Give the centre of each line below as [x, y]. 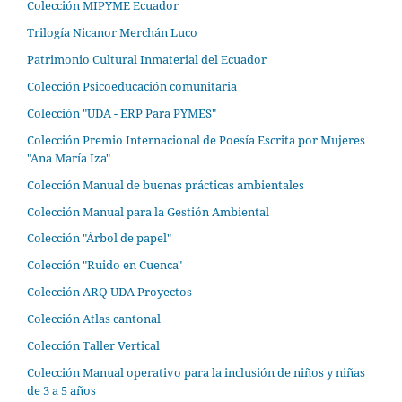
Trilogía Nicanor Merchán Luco [112, 32]
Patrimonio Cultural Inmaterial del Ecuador [147, 59]
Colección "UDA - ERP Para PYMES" [122, 113]
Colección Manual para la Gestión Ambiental [148, 211]
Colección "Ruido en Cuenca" [105, 265]
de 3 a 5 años [61, 391]
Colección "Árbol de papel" [99, 238]
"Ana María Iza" [69, 157]
